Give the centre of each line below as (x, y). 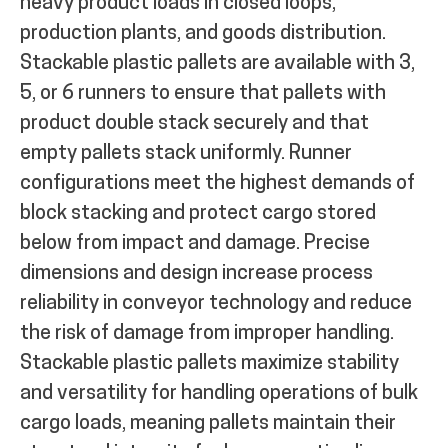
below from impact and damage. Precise (195, 243)
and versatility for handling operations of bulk (219, 393)
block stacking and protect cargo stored (198, 213)
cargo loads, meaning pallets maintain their (208, 423)
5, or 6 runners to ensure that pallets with (203, 93)
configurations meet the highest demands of (217, 183)
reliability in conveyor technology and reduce (216, 303)
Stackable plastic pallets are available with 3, (217, 63)
